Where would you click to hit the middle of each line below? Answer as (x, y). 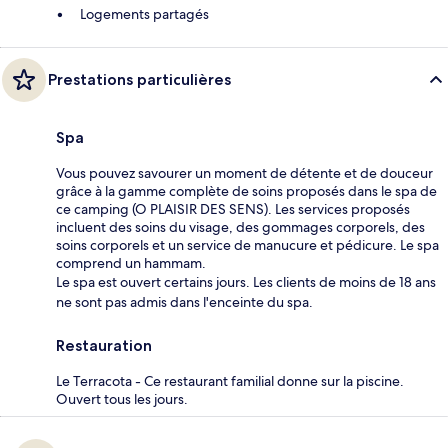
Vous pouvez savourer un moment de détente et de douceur (244, 173)
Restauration (104, 346)
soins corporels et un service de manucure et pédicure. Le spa (247, 245)
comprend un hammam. (131, 263)
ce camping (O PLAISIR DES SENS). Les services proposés (233, 209)
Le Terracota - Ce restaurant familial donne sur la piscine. (230, 381)
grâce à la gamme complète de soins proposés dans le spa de (246, 191)
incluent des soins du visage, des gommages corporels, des (240, 227)
